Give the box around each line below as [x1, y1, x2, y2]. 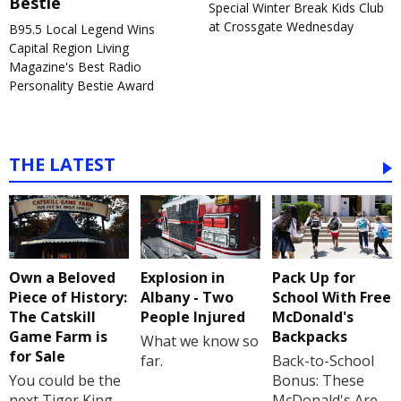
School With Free [271, 287, 391, 308]
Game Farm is [9, 327, 107, 347]
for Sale [9, 346, 65, 367]
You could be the [9, 371, 121, 391]
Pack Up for [271, 268, 355, 288]
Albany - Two [140, 287, 234, 308]
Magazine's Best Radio [9, 58, 141, 76]
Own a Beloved [9, 268, 115, 288]
